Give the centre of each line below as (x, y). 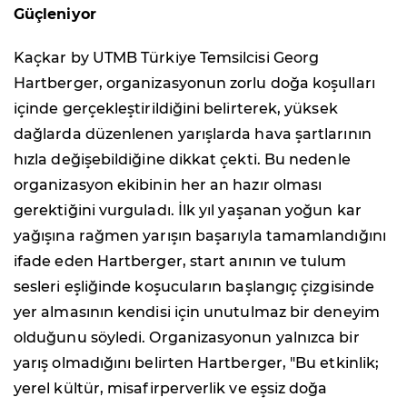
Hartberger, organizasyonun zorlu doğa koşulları (194, 84)
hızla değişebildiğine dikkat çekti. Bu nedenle (182, 160)
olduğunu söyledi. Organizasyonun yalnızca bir (187, 338)
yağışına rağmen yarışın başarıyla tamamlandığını (200, 236)
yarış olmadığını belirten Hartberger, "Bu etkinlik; (197, 363)
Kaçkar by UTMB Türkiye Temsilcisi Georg (167, 58)
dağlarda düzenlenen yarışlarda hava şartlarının (193, 134)
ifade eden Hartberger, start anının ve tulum (180, 262)
